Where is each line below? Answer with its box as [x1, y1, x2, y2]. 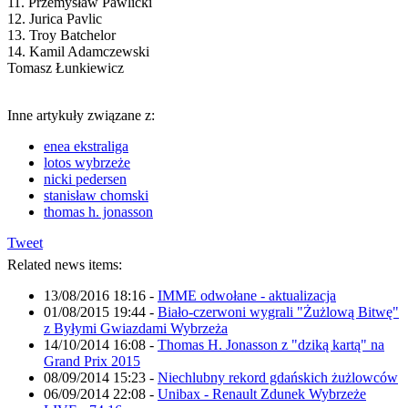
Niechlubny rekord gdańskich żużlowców [158, 369, 398, 385]
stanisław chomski [44, 187, 148, 203]
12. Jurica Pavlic [7, 10, 102, 26]
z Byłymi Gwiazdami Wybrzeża [44, 320, 228, 336]
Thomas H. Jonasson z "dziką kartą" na [158, 336, 384, 352]
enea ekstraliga [44, 138, 128, 154]
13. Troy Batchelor [7, 26, 116, 43]
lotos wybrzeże [44, 154, 130, 170]
